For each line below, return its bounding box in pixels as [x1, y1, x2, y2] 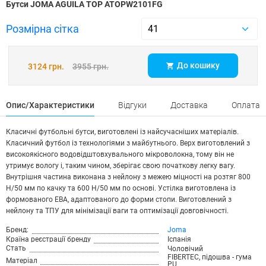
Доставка [170, 100, 208, 110]
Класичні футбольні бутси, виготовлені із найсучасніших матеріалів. [6, 128, 239, 136]
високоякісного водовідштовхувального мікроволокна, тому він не [6, 150, 234, 159]
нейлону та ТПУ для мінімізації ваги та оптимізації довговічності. [6, 207, 229, 215]
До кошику [177, 61, 220, 70]
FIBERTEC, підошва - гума [167, 253, 252, 262]
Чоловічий [167, 244, 203, 253]
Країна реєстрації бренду [6, 235, 91, 243]
